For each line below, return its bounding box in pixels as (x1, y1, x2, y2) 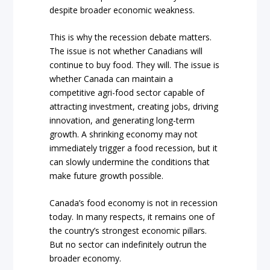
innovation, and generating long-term (49, 114, 195, 126)
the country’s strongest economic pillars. (49, 225, 207, 237)
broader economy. (49, 253, 122, 265)
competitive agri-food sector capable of (49, 86, 205, 98)
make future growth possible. (49, 169, 164, 181)
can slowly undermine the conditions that (49, 155, 210, 168)
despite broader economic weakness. (49, 4, 195, 16)
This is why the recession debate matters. (49, 31, 212, 43)
